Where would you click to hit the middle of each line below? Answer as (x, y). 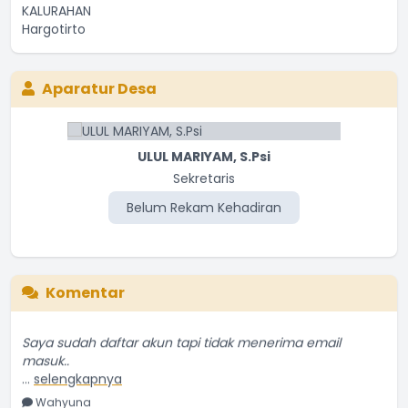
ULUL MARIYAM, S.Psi (204, 156)
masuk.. (46, 350)
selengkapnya (78, 368)
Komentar (85, 292)
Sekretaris (204, 178)
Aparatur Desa (99, 88)
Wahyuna (62, 392)
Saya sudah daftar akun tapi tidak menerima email (181, 332)
